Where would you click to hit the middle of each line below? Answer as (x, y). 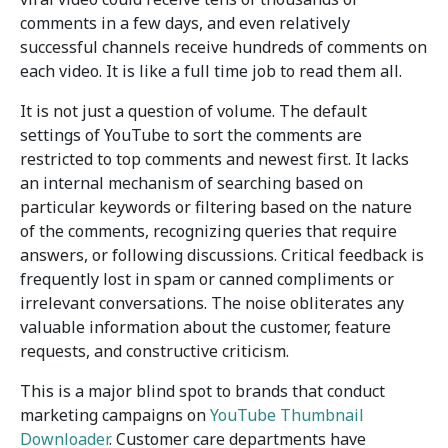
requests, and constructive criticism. (154, 351)
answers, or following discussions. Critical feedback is (222, 255)
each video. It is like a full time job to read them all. (211, 71)
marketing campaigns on (115, 415)
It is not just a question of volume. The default (193, 111)
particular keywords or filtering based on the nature (216, 207)
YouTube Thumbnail (287, 415)
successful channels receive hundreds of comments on (223, 47)
